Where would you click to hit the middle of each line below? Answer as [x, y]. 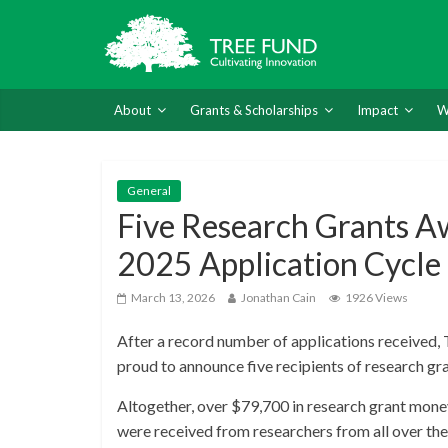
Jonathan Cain [278, 298]
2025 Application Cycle [279, 264]
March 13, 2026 [173, 298]
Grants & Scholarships [254, 110]
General [149, 191]
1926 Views [376, 298]
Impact [377, 110]
